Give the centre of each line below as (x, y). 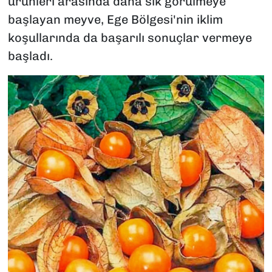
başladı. (30, 56)
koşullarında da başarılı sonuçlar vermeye (130, 38)
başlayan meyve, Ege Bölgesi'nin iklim (115, 20)
